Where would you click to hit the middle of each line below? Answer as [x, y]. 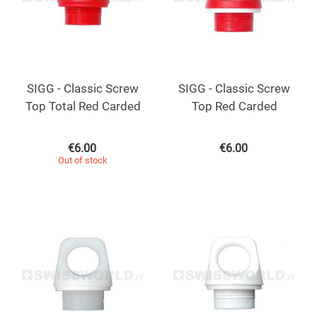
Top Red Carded [234, 106]
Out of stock [83, 160]
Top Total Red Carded [83, 106]
